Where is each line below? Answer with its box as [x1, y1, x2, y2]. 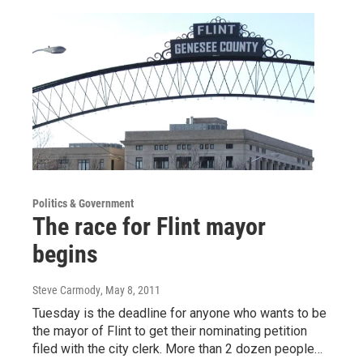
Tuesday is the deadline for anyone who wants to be [32, 305, 327, 321]
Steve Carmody [32, 283, 100, 297]
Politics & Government [32, 196, 134, 210]
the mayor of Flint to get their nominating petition [32, 322, 307, 339]
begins [32, 239, 98, 268]
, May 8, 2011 [100, 283, 160, 297]
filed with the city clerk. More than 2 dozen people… [32, 340, 322, 357]
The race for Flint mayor [32, 211, 266, 241]
